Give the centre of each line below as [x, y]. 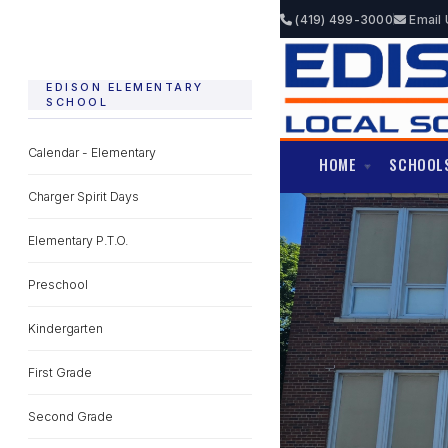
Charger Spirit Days [83, 196]
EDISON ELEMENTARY [125, 87]
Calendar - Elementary [92, 152]
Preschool [58, 284]
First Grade [60, 372]
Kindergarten [65, 328]
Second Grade [70, 416]
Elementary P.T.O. [78, 240]
